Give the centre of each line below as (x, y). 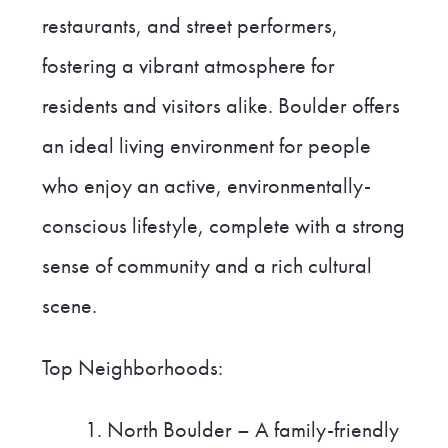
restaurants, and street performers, (189, 25)
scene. (69, 305)
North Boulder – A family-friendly (253, 429)
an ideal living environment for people (206, 145)
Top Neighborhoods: (132, 367)
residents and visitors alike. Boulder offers (220, 105)
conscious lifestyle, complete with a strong (223, 225)
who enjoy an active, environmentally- (206, 185)
